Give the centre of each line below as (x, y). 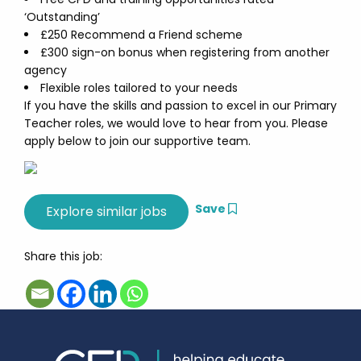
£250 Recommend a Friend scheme (141, 35)
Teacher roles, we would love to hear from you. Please (176, 123)
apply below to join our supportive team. (137, 141)
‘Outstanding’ (62, 17)
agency (46, 70)
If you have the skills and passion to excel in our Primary (180, 106)
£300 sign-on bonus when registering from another (185, 52)
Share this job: (63, 256)
